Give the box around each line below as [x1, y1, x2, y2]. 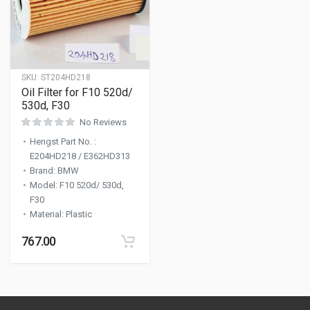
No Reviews [80, 117, 127, 127]
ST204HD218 [41, 73, 91, 82]
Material [30, 209, 62, 219]
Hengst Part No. [30, 136, 94, 147]
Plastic [66, 209, 92, 219]
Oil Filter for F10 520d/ [21, 86, 133, 99]
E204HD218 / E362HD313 [30, 151, 130, 161]
